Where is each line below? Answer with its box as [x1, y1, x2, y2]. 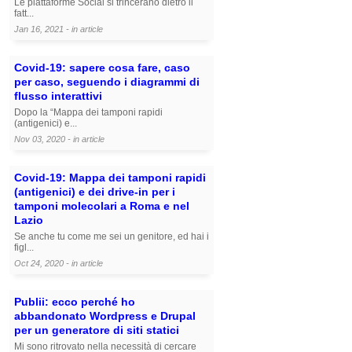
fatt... [14, 8, 34, 20]
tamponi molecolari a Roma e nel [14, 200, 189, 213]
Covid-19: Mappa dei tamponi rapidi [14, 171, 206, 185]
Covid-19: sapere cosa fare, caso [14, 61, 190, 75]
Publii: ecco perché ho [14, 295, 135, 309]
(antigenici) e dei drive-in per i [14, 185, 175, 199]
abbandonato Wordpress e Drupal [14, 310, 196, 323]
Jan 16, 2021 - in [14, 24, 80, 35]
